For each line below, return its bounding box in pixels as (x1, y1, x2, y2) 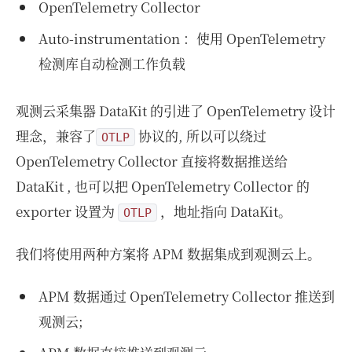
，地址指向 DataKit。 (157, 201, 291, 221)
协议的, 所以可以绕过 (135, 126, 266, 145)
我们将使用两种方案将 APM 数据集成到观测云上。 (16, 244, 321, 263)
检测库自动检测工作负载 (38, 53, 185, 73)
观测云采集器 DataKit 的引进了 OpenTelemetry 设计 (16, 101, 335, 120)
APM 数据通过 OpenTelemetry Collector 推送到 (38, 286, 335, 306)
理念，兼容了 (16, 126, 96, 145)
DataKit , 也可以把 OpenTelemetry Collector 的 (16, 176, 310, 196)
